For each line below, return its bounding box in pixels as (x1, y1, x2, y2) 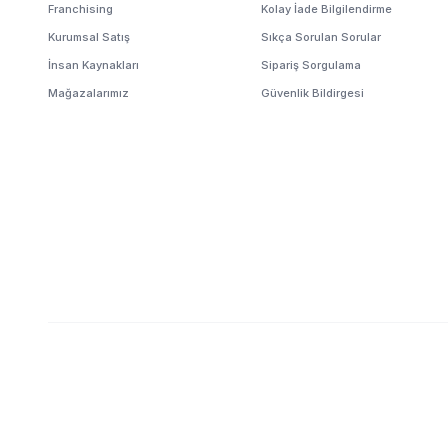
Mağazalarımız (48, 86, 129, 100)
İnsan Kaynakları (48, 58, 139, 72)
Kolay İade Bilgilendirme (261, 2, 393, 16)
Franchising (48, 2, 113, 16)
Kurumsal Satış (48, 30, 130, 44)
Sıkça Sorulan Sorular (261, 30, 382, 44)
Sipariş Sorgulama (261, 58, 362, 72)
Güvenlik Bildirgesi (261, 86, 365, 100)
